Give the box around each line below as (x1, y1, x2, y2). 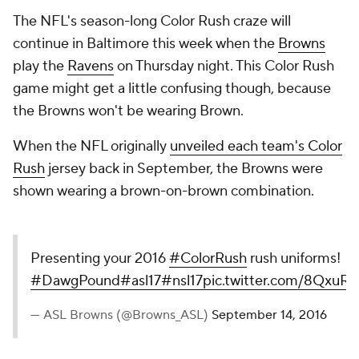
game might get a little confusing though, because (13, 79, 331, 98)
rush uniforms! (247, 249, 341, 268)
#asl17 (120, 272, 161, 290)
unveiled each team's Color (170, 137, 342, 155)
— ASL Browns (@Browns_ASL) (30, 307, 212, 323)
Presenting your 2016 (30, 249, 169, 268)
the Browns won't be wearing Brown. (13, 102, 244, 120)
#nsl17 (161, 272, 203, 290)
